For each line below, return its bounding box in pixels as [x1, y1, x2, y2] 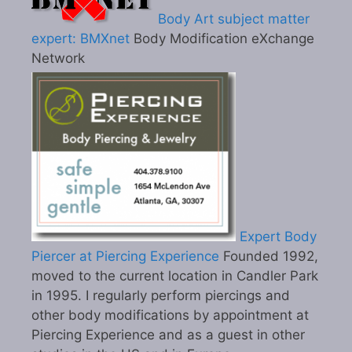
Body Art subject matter [154, 11, 310, 27]
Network [31, 50, 85, 67]
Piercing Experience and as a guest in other [31, 327, 305, 343]
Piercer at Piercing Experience [31, 248, 219, 265]
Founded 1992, [219, 248, 318, 265]
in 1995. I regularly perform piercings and [31, 288, 290, 304]
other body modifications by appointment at [31, 307, 309, 324]
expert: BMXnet [31, 31, 130, 47]
